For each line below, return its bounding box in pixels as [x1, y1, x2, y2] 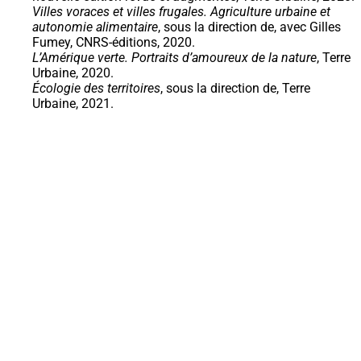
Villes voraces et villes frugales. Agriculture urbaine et [32, 3, 330, 19]
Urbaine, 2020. [32, 64, 114, 81]
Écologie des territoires [32, 80, 160, 96]
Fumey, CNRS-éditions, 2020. [32, 34, 195, 50]
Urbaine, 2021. [32, 95, 114, 111]
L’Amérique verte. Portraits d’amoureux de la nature [32, 49, 317, 65]
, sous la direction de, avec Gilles [158, 19, 341, 35]
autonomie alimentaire [32, 19, 158, 35]
